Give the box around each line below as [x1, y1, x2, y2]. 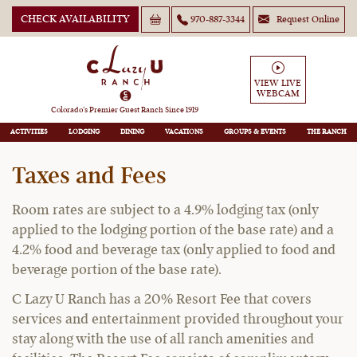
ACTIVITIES [10, 127, 48, 135]
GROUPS [224, 127, 252, 135]
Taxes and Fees [12, 165, 167, 189]
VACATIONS [165, 127, 203, 135]
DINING [120, 127, 144, 135]
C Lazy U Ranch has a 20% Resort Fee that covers [12, 292, 312, 307]
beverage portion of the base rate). [12, 262, 222, 277]
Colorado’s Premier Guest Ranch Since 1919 [51, 105, 199, 114]
